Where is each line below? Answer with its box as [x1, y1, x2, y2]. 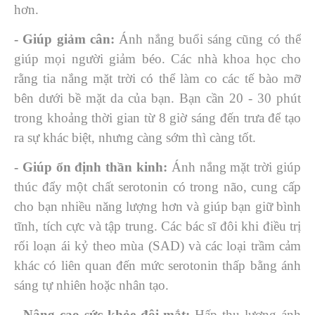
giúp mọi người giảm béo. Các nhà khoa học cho [14, 51, 301, 66]
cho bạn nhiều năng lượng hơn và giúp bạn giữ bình [14, 199, 301, 214]
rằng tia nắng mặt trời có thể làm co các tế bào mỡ [14, 71, 301, 86]
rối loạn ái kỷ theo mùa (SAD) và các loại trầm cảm [14, 238, 301, 253]
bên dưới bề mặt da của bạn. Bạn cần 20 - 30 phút [14, 91, 301, 105]
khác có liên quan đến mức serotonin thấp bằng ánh [14, 258, 301, 273]
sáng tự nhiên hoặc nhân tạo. [14, 278, 169, 292]
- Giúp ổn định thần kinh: [14, 160, 172, 174]
